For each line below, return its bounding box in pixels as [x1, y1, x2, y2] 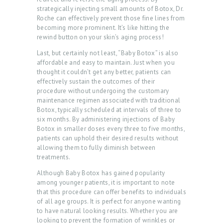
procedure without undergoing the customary [37, 87, 169, 96]
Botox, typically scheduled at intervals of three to [37, 106, 182, 114]
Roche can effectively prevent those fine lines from [37, 14, 185, 23]
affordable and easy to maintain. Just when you [37, 58, 175, 67]
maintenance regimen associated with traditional [37, 96, 181, 105]
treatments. [37, 153, 71, 162]
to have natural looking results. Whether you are [37, 207, 178, 216]
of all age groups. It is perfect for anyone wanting [37, 197, 181, 206]
